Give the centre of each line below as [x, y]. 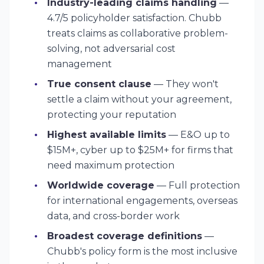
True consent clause [99, 84]
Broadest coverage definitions [125, 236]
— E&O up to [198, 135]
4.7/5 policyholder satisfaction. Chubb [134, 18]
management [80, 64]
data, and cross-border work [113, 216]
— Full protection [197, 185]
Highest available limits [107, 135]
